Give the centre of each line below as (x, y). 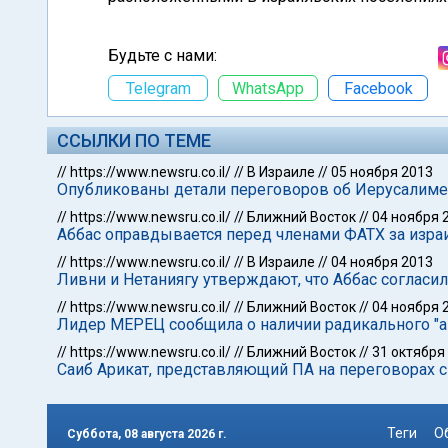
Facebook (378, 88)
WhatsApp (268, 88)
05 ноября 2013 (382, 172)
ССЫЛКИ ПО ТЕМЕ (134, 140)
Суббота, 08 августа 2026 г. (147, 433)
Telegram (158, 88)
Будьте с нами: (162, 55)
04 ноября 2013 (382, 262)
